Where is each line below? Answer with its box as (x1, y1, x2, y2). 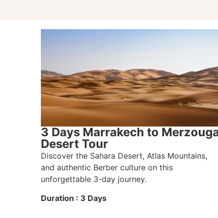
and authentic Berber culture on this (40, 163, 173, 173)
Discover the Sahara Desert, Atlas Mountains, (40, 151, 207, 161)
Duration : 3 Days (40, 193, 107, 203)
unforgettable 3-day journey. (40, 174, 146, 184)
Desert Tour (40, 137, 108, 151)
